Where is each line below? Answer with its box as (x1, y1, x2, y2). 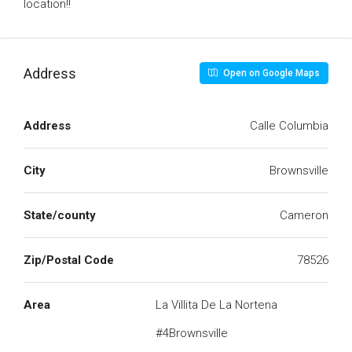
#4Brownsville (156, 326, 228, 340)
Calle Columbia (250, 119, 328, 133)
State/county (24, 208, 96, 222)
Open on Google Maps (221, 68, 320, 79)
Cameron (280, 208, 328, 222)
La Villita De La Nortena (156, 298, 277, 312)
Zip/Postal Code (24, 253, 114, 267)
